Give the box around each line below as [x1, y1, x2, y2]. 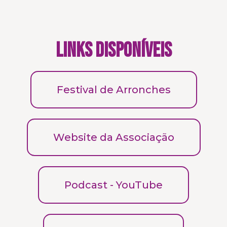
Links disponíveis [55, 39, 172, 63]
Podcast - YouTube [64, 179, 163, 191]
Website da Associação [53, 131, 174, 143]
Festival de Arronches [56, 84, 171, 96]
